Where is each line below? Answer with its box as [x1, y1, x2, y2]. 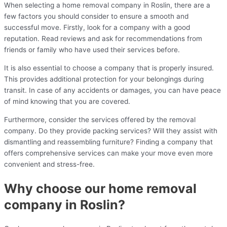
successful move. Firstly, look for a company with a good [4, 23, 190, 32]
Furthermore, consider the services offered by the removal [4, 115, 196, 124]
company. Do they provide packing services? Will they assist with [4, 126, 217, 135]
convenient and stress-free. [4, 160, 95, 168]
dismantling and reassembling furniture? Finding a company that [4, 137, 213, 146]
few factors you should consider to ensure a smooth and [4, 12, 188, 21]
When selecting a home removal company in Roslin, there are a [4, 1, 210, 10]
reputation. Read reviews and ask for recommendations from [4, 34, 202, 43]
